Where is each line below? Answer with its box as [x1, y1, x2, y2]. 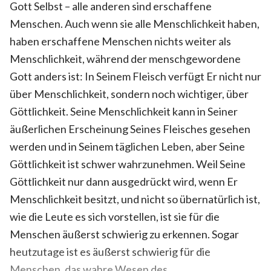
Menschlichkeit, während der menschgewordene [10, 51, 241, 65]
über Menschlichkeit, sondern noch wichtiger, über [10, 87, 249, 100]
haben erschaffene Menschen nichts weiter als [10, 34, 231, 48]
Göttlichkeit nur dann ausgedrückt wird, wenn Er [10, 174, 238, 188]
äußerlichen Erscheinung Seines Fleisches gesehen [10, 122, 250, 135]
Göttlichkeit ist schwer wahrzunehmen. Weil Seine [10, 157, 246, 171]
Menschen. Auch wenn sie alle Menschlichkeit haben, [10, 16, 260, 30]
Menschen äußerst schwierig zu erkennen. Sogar [10, 227, 239, 241]
